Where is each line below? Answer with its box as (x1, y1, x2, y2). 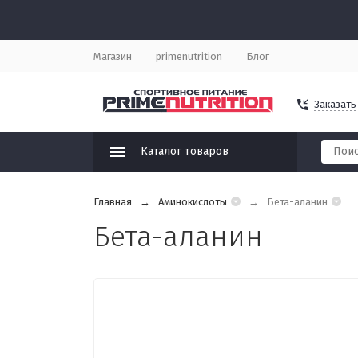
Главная (93, 196, 132, 208)
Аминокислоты (158, 196, 227, 208)
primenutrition (156, 50, 222, 62)
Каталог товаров (141, 145, 229, 158)
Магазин (93, 50, 132, 62)
